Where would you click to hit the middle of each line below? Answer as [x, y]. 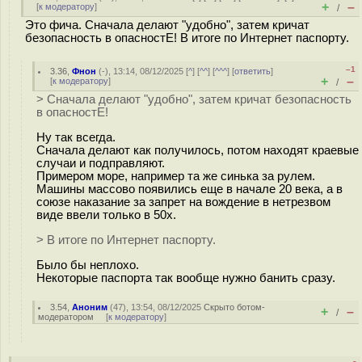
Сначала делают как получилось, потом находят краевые [198, 150]
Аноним [90, 307]
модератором [66, 317]
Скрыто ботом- [235, 307]
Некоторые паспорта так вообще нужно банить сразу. [186, 278]
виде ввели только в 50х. [106, 215]
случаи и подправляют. [101, 163]
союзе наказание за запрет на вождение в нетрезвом [183, 202]
